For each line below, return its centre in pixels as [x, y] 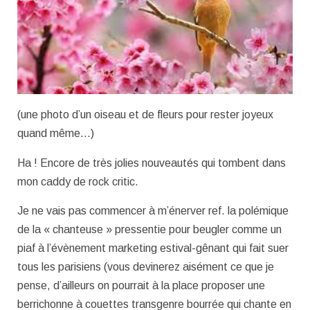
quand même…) [56, 133]
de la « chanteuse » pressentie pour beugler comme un [149, 230]
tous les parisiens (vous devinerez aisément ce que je [146, 267]
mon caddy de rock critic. [78, 181]
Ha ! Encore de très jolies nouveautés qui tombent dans [152, 163]
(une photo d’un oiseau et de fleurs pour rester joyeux [145, 114]
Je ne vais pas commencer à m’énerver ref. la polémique [153, 211]
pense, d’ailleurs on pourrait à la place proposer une [141, 286]
